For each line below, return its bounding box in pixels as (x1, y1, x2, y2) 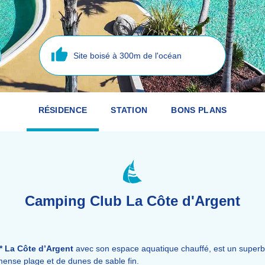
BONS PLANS (171, 105, 227, 115)
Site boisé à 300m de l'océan (73, 50, 182, 60)
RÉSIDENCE (38, 105, 88, 115)
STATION (111, 105, 148, 115)
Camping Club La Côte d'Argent (25, 193, 240, 209)
